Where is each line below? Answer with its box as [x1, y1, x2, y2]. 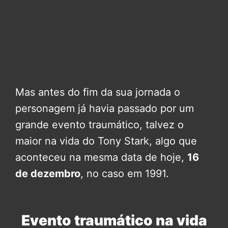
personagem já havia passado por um [15, 102, 194, 115]
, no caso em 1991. [80, 167, 169, 180]
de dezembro [15, 167, 80, 180]
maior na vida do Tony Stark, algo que [15, 134, 197, 147]
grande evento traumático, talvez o [15, 118, 184, 131]
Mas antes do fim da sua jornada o [15, 85, 180, 98]
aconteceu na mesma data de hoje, [15, 151, 187, 163]
